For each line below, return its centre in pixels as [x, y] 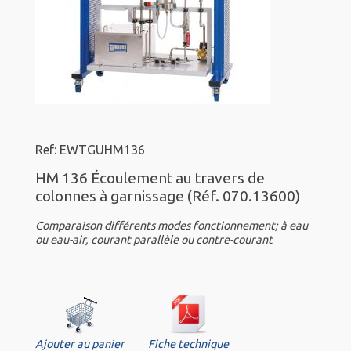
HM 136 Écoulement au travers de [150, 178]
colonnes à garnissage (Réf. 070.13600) [168, 196]
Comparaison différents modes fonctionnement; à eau [172, 226]
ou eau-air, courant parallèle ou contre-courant [154, 240]
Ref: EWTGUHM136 [90, 150]
